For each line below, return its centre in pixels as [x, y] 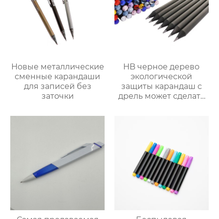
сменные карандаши [58, 77]
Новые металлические [57, 67]
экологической [162, 77]
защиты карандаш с [161, 87]
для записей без [57, 87]
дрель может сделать [161, 96]
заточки [57, 96]
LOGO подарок [161, 106]
